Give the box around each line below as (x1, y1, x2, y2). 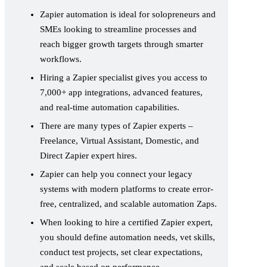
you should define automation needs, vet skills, (40, 232, 215, 243)
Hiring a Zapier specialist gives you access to (40, 73, 207, 83)
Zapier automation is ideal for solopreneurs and (40, 10, 216, 20)
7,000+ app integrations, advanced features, (40, 88, 203, 98)
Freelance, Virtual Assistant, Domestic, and (40, 136, 199, 146)
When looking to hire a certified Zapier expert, (40, 218, 213, 228)
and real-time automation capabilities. (40, 103, 179, 113)
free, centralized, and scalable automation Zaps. (40, 199, 217, 209)
